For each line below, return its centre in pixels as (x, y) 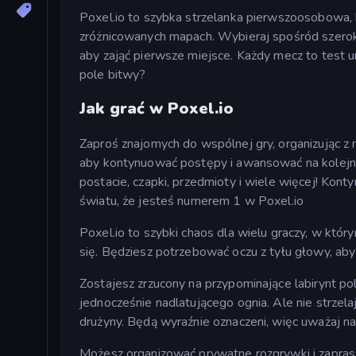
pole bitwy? (113, 74)
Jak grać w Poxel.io (157, 109)
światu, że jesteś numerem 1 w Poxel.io (192, 201)
